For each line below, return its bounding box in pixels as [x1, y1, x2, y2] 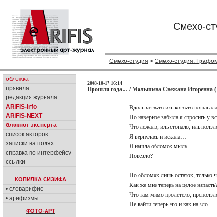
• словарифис [6, 186, 43, 192]
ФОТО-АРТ [26, 208, 55, 214]
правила [6, 85, 29, 92]
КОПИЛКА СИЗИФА [15, 176, 66, 182]
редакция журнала [6, 94, 57, 101]
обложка [6, 76, 29, 82]
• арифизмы [6, 195, 39, 201]
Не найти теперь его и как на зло [129, 201, 209, 208]
